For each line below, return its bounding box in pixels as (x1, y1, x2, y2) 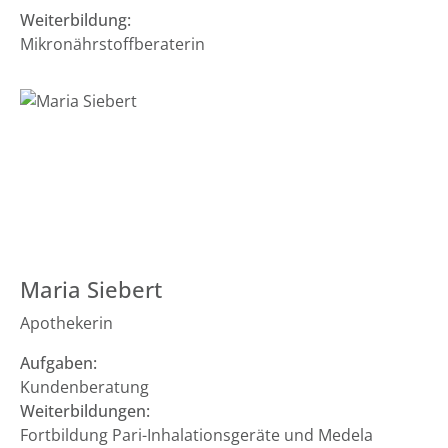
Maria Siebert (20, 274, 162, 305)
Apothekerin (20, 312, 113, 334)
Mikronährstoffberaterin (20, 33, 205, 55)
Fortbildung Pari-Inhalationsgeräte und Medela (20, 424, 373, 446)
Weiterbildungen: (20, 400, 150, 422)
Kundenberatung (20, 376, 149, 398)
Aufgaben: (20, 352, 97, 374)
